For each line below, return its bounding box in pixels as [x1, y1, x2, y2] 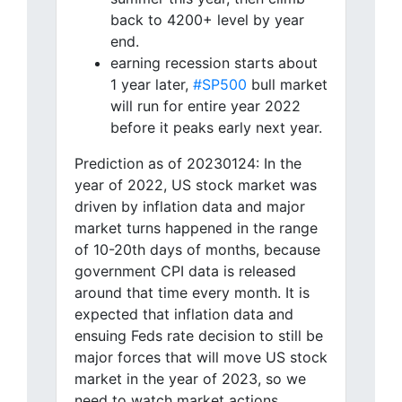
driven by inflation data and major [74, 197, 305, 216]
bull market [247, 75, 328, 94]
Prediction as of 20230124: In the [74, 154, 301, 173]
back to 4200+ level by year [110, 11, 304, 30]
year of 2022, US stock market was [74, 176, 317, 195]
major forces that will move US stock [74, 348, 328, 367]
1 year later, [110, 75, 193, 94]
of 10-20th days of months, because [74, 240, 320, 259]
